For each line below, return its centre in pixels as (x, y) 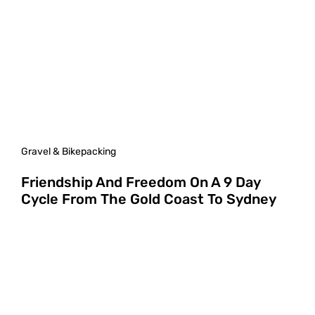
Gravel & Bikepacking (69, 151)
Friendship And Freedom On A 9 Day (141, 182)
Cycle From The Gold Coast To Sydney (149, 199)
